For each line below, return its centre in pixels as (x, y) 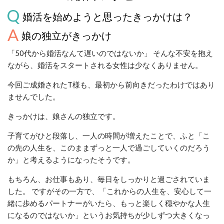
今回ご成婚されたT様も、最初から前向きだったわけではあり (111, 84)
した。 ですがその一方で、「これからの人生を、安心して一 (109, 191)
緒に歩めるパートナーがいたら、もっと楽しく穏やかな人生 (109, 203)
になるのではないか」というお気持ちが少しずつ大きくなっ (109, 215)
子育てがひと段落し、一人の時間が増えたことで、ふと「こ (109, 135)
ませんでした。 (34, 96)
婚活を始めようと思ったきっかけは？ (107, 16)
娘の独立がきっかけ (66, 35)
